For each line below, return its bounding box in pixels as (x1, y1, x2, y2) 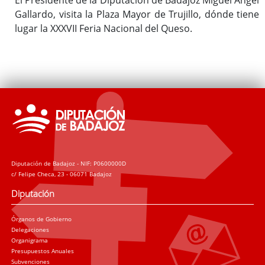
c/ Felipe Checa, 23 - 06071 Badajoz (11, 169, 112, 178)
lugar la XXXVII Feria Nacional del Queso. (15, 21, 192, 35)
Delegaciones (11, 225, 50, 234)
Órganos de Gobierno (11, 215, 72, 224)
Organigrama (11, 236, 49, 245)
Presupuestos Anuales (11, 247, 75, 256)
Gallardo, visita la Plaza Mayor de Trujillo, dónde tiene (15, 7, 259, 21)
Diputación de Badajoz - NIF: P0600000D (11, 159, 127, 167)
